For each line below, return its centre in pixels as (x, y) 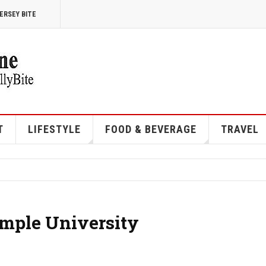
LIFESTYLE (54, 129)
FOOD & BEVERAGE (151, 129)
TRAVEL (240, 129)
